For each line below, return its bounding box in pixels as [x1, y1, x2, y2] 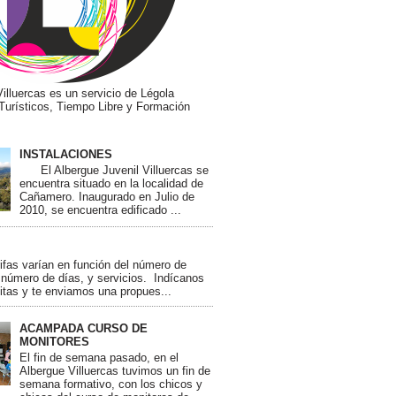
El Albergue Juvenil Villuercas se [19, 163, 209, 177]
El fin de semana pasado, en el [19, 350, 179, 364]
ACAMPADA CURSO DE [19, 322, 148, 336]
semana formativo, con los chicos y [19, 377, 203, 391]
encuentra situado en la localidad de [19, 176, 204, 190]
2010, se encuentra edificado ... [19, 202, 182, 217]
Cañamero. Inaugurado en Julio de [19, 189, 195, 203]
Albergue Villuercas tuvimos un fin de [19, 363, 211, 377]
